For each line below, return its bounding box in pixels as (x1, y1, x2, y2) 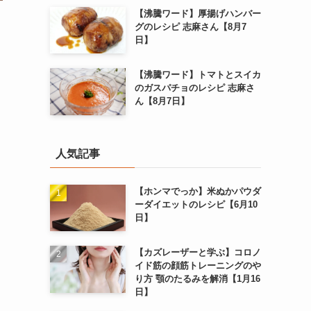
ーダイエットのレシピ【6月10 (134, 199, 258, 210)
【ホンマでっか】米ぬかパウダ (134, 185, 261, 196)
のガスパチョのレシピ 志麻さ (134, 83, 255, 94)
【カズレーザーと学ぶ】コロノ (134, 247, 261, 258)
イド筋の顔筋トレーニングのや (134, 260, 261, 271)
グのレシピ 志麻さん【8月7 (134, 21, 246, 32)
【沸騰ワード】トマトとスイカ (134, 69, 261, 81)
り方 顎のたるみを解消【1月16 (134, 274, 260, 285)
